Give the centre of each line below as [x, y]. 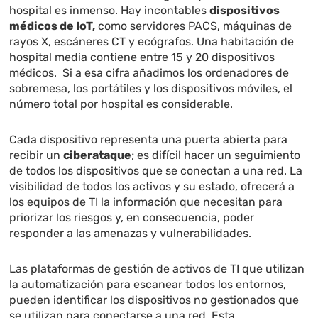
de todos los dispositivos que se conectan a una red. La [156, 171]
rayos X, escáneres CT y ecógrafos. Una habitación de [152, 42]
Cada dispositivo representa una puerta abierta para [149, 140]
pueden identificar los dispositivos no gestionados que [154, 300]
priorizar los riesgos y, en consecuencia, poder [132, 218]
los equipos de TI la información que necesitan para [146, 202]
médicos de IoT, [53, 26]
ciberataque [98, 155]
